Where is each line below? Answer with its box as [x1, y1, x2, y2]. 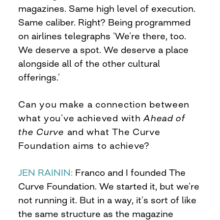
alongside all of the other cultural [18, 57, 161, 69]
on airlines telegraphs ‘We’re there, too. [18, 30, 187, 41]
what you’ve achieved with [18, 112, 144, 123]
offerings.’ [18, 71, 60, 82]
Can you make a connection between [18, 98, 190, 110]
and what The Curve [64, 126, 161, 137]
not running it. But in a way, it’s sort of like [18, 194, 197, 205]
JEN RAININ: [18, 166, 73, 178]
